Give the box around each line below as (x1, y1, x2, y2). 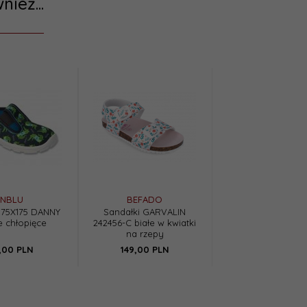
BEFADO (127, 194, 162, 206)
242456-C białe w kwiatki (93, 217, 196, 229)
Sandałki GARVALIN (103, 206, 186, 218)
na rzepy (125, 228, 164, 240)
